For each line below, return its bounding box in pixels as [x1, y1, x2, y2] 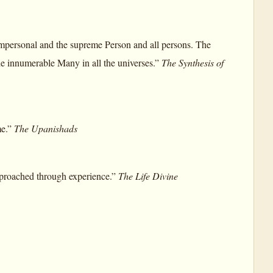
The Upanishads [14, 122, 77, 135]
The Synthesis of [161, 55, 224, 69]
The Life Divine [118, 169, 178, 183]
